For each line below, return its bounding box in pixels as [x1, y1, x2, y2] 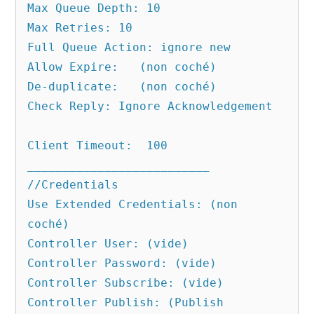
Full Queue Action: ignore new [27, 41, 231, 55]
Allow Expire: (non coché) [27, 60, 119, 74]
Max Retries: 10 [27, 21, 133, 35]
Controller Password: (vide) [27, 257, 217, 271]
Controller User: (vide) [27, 237, 189, 251]
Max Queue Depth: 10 [27, 1, 168, 15]
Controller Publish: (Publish [27, 296, 224, 310]
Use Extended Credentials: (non [27, 198, 238, 212]
